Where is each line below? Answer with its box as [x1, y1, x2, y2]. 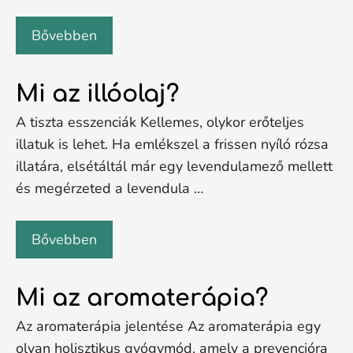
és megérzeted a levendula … [16, 179, 203, 198]
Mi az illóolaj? [16, 81, 179, 107]
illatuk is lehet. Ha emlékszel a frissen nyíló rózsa [16, 135, 329, 154]
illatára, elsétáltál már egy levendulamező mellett [16, 157, 333, 176]
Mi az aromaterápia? [16, 285, 268, 311]
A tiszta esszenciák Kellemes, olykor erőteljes [16, 113, 304, 132]
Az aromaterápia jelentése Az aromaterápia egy [16, 317, 321, 336]
